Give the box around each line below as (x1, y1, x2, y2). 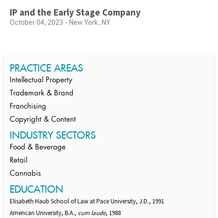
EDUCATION (10, 183, 63, 196)
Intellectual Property (10, 77, 72, 85)
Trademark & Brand (10, 90, 73, 98)
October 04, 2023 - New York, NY (10, 18, 110, 27)
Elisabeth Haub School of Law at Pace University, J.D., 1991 (10, 197, 164, 206)
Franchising (10, 103, 46, 111)
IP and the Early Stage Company (10, 6, 141, 18)
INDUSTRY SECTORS (10, 129, 96, 142)
